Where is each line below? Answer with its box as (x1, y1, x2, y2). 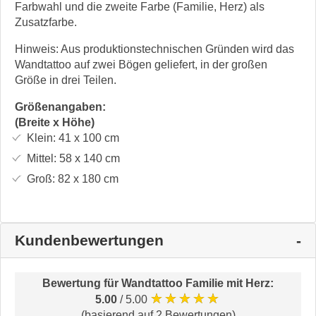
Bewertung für (42, 276, 121, 289)
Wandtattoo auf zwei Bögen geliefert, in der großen (15, 58, 267, 71)
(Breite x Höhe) (15, 116, 95, 128)
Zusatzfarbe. (15, 16, 77, 28)
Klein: (26, 131, 56, 144)
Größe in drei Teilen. (15, 73, 116, 86)
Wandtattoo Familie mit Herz (121, 276, 270, 289)
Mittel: (26, 152, 56, 164)
